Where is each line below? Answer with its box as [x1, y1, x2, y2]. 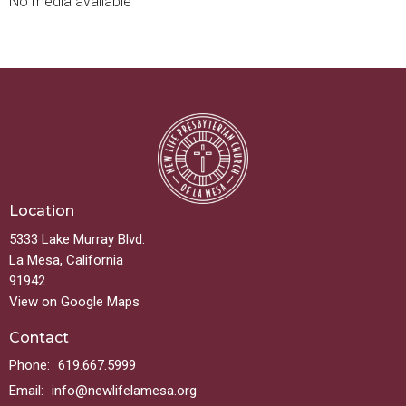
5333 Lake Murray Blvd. [9, 230, 145, 247]
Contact [9, 328, 69, 346]
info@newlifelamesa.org [52, 382, 197, 400]
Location [9, 202, 74, 220]
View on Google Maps [9, 293, 140, 310]
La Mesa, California [9, 251, 123, 268]
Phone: [9, 357, 53, 374]
